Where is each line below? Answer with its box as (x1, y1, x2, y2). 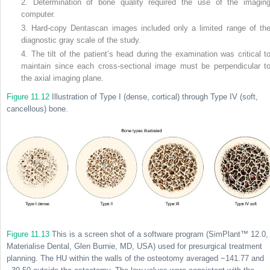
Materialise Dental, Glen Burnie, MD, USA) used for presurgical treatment (7, 241, 262, 251)
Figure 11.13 (7, 229, 49, 239)
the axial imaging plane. (21, 74, 104, 83)
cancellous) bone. (7, 104, 68, 114)
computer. (21, 10, 55, 19)
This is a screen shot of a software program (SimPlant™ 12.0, (49, 229, 268, 239)
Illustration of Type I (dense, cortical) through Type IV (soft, (49, 92, 258, 102)
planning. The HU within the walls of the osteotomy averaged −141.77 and (7, 253, 264, 263)
